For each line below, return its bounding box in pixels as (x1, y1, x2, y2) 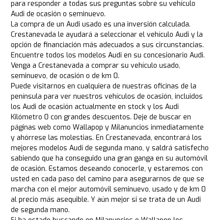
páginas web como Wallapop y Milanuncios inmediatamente (11, 123, 204, 133)
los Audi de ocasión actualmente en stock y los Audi (11, 102, 179, 112)
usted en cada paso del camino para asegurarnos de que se (11, 174, 205, 184)
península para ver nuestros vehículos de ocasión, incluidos (11, 92, 203, 102)
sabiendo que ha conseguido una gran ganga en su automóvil (11, 154, 208, 164)
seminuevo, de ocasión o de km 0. (11, 71, 120, 81)
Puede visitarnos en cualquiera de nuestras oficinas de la (11, 82, 197, 91)
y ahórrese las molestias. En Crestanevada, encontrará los (11, 133, 202, 143)
